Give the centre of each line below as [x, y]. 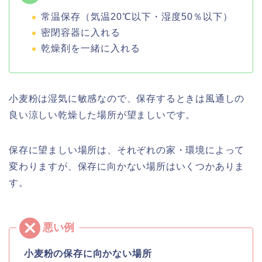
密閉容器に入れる [81, 32]
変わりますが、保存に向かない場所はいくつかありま [127, 166]
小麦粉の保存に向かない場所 [88, 253]
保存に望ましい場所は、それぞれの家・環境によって [127, 150]
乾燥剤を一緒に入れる [91, 48]
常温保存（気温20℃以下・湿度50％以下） [137, 17]
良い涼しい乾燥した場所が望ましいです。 [102, 115]
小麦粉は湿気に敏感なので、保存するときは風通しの [127, 98]
